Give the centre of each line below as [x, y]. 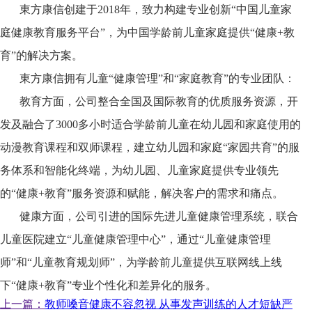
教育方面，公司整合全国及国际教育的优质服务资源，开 [159, 102]
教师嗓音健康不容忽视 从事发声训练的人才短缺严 [169, 304]
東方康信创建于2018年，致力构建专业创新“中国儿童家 [156, 10]
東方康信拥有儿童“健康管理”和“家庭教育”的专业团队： [157, 79]
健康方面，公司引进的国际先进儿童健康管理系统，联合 [159, 217]
